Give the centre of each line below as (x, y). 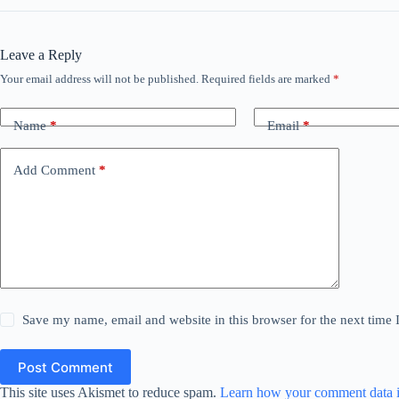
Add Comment (54, 170)
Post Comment (65, 367)
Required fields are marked (267, 79)
